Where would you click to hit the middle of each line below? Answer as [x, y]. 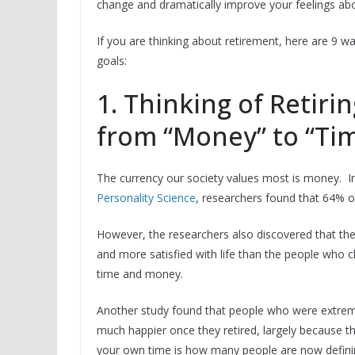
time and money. [140, 274]
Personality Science [146, 198]
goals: [112, 61]
